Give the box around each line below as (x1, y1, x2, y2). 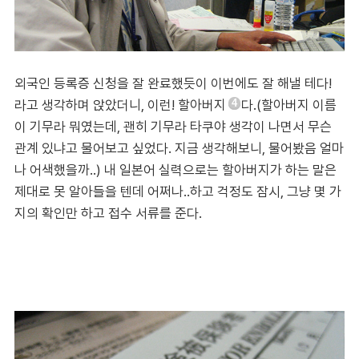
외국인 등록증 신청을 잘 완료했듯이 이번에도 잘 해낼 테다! (14, 75, 332, 91)
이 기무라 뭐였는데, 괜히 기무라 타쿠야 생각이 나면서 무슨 (14, 118, 332, 135)
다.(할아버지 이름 (241, 96, 337, 113)
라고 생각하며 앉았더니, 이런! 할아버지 (14, 96, 226, 113)
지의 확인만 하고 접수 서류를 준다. (14, 204, 205, 221)
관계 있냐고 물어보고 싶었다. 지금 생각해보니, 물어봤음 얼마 (14, 139, 344, 156)
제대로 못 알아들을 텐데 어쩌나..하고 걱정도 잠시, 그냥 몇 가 (14, 183, 341, 200)
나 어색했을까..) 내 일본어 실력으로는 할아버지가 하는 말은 (14, 161, 337, 178)
